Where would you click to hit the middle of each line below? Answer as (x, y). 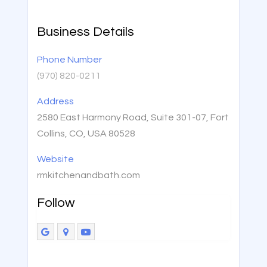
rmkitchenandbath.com (88, 176)
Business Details (85, 32)
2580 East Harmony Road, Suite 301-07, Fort (133, 118)
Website (55, 159)
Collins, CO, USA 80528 (86, 134)
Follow (55, 203)
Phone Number (69, 60)
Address (55, 102)
